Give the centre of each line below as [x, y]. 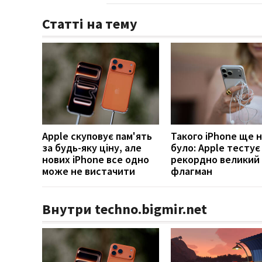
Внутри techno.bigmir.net [125, 209]
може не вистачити [89, 171]
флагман [192, 171]
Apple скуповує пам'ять [97, 136]
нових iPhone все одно [96, 159]
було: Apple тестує [216, 147]
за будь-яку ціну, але [92, 147]
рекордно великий [215, 159]
